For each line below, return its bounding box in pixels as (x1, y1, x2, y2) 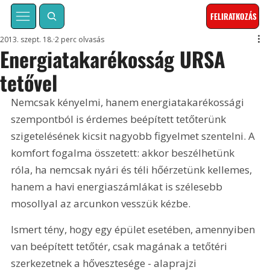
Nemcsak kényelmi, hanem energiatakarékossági (11, 95, 247, 110)
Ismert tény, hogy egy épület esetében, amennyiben (11, 222, 258, 237)
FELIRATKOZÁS (210, 10, 257, 23)
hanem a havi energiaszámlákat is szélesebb (11, 180, 225, 194)
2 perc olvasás (55, 34, 105, 45)
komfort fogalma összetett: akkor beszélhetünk (11, 146, 237, 160)
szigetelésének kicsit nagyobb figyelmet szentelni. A (11, 129, 258, 143)
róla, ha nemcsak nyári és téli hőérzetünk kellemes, (11, 163, 255, 177)
